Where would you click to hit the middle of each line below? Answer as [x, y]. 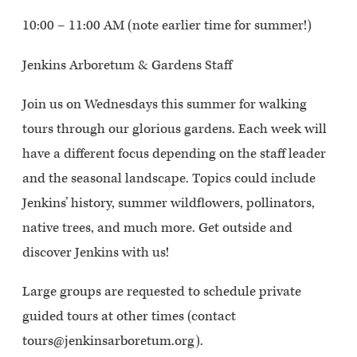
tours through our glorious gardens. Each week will [175, 129]
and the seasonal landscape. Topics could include [169, 178]
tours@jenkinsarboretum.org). [113, 341]
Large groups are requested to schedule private [162, 292]
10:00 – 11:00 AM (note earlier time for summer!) [167, 26]
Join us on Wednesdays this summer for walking [165, 104]
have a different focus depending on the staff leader [174, 153]
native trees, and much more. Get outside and [157, 228]
